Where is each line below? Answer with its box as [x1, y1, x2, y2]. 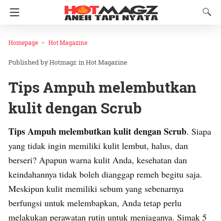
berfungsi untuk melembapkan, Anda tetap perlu [8, 197, 182, 209]
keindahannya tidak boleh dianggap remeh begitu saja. [8, 168, 202, 181]
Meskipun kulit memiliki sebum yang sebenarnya [8, 183, 184, 195]
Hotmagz [49, 58, 76, 67]
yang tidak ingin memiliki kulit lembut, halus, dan [8, 140, 188, 152]
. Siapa [186, 125, 211, 138]
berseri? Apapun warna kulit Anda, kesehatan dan [8, 154, 187, 166]
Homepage [8, 38, 38, 46]
